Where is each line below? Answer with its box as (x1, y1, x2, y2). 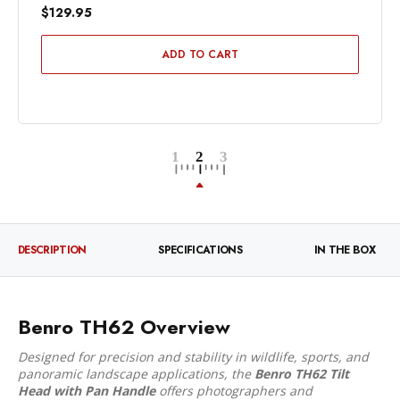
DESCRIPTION (18, 242, 87, 259)
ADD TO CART (162, 46, 238, 63)
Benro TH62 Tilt (254, 364, 349, 382)
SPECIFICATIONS (158, 242, 242, 259)
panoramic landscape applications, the (18, 364, 254, 382)
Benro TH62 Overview (18, 312, 230, 342)
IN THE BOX (313, 242, 375, 259)
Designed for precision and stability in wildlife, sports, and (18, 347, 369, 365)
